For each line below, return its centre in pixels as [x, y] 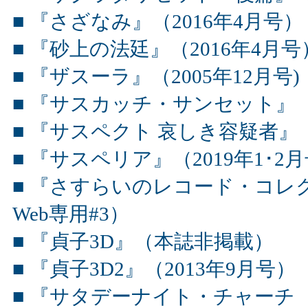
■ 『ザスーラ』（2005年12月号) [156, 76]
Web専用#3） [71, 214]
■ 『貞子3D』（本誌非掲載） [143, 241]
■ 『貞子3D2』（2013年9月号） [154, 269]
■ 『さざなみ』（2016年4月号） [158, 21]
